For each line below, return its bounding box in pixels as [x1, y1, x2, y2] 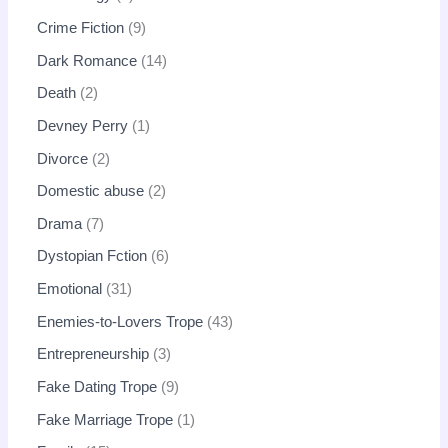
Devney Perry [37, 117, 129, 134]
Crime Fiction [37, 20, 125, 36]
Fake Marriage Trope [37, 411, 174, 428]
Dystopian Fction [37, 248, 148, 265]
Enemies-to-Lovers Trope [37, 313, 204, 330]
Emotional [37, 281, 103, 298]
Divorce [37, 150, 89, 167]
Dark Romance [37, 52, 138, 69]
